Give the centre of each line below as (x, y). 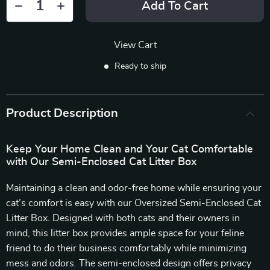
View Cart (135, 45)
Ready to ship (140, 66)
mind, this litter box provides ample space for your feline (125, 233)
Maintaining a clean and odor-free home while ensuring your (134, 188)
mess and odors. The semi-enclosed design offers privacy (129, 263)
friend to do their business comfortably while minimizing (126, 248)
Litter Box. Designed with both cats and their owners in (123, 218)
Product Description (62, 113)
